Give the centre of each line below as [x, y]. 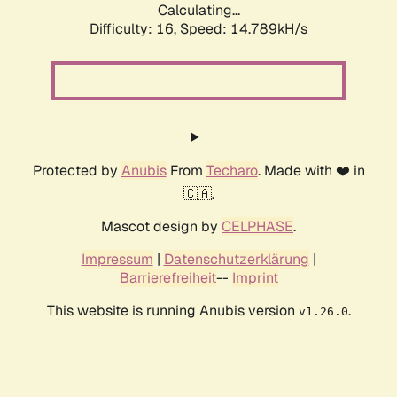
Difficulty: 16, [135, 29]
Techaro [232, 171]
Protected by [77, 171]
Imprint [255, 278]
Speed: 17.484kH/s [244, 29]
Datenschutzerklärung [236, 260]
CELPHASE [257, 227]
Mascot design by [161, 227]
